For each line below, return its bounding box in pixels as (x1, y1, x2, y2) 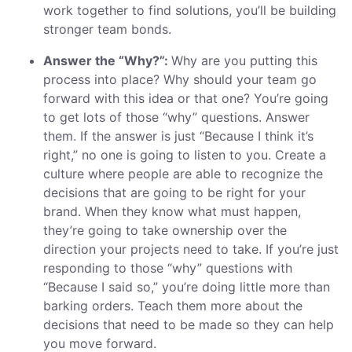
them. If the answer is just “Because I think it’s (43, 128, 313, 145)
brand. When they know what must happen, (43, 203, 301, 220)
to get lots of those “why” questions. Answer (43, 109, 310, 126)
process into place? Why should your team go (43, 71, 317, 88)
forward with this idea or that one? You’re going (43, 90, 328, 107)
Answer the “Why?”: (43, 53, 171, 69)
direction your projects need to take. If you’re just (43, 241, 339, 258)
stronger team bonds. (43, 21, 171, 38)
